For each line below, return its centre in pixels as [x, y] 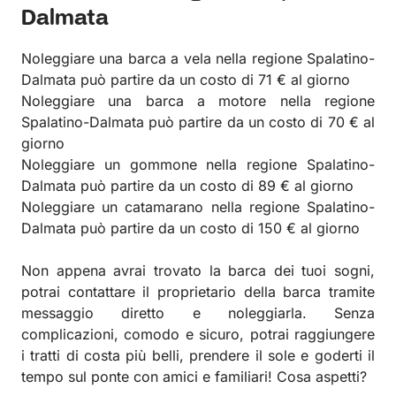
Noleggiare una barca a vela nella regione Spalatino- [198, 58]
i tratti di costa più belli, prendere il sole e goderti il [198, 355]
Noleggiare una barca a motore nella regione [198, 100]
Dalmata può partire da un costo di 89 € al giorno [187, 185]
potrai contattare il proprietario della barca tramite [198, 291]
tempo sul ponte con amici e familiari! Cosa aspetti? [194, 376]
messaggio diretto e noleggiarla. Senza [198, 312]
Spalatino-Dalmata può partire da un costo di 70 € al [198, 122]
